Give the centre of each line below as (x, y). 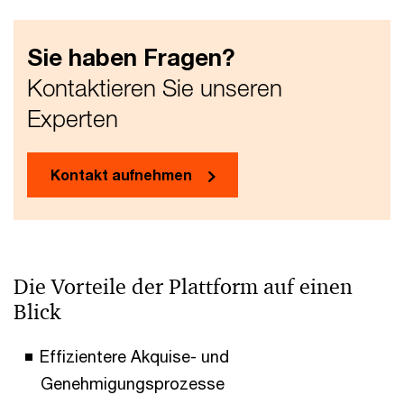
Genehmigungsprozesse (133, 384)
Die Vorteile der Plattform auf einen (183, 287)
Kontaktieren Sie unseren (155, 88)
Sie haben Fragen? (131, 58)
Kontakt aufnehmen (121, 175)
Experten (73, 119)
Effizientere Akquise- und (134, 357)
